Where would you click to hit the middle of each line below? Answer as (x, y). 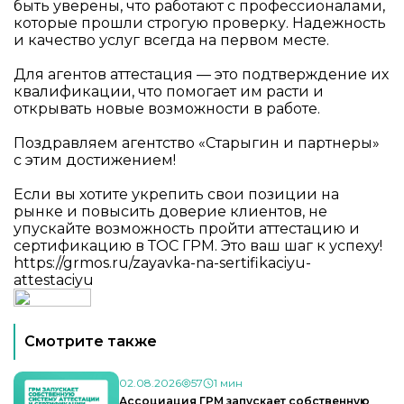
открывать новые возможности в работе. (167, 108)
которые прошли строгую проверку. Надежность (200, 23)
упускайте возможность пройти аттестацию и (187, 228)
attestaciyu (54, 280)
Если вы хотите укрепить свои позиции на (176, 194)
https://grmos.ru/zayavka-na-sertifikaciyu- (162, 262)
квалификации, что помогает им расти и (169, 91)
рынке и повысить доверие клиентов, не (170, 211)
